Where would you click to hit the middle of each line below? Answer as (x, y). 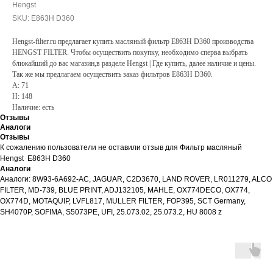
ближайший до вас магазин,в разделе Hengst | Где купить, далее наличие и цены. (134, 63)
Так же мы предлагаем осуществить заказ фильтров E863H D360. (112, 74)
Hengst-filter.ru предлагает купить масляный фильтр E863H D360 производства (133, 41)
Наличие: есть (33, 107)
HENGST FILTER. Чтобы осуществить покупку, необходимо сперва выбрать (130, 52)
